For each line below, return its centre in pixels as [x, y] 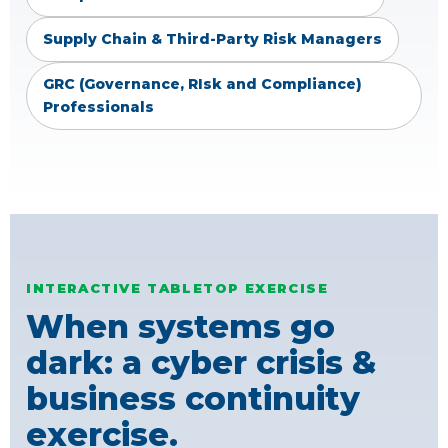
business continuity [193, 399]
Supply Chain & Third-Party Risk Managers [212, 39]
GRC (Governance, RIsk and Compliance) [202, 84]
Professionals [98, 107]
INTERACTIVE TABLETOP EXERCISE [177, 288]
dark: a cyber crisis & [201, 363]
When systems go [180, 327]
